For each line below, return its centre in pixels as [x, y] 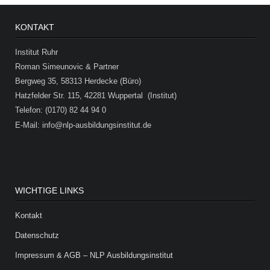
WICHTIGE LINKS [50, 190]
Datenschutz [37, 235]
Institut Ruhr [37, 52]
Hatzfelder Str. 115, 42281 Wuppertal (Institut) [96, 96]
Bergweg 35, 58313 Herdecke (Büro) [78, 81]
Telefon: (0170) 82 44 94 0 [61, 110]
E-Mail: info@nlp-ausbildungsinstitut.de [83, 125]
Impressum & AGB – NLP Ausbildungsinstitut [94, 255]
